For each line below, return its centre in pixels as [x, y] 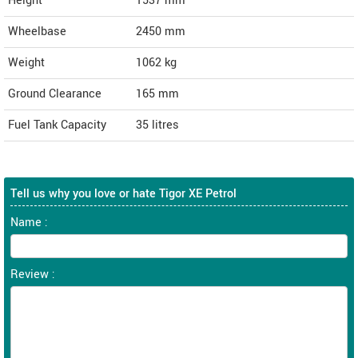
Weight [26, 63]
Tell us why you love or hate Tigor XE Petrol [123, 194]
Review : [33, 275]
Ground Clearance [55, 94]
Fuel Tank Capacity [57, 125]
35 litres [157, 125]
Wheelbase [37, 32]
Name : [29, 223]
